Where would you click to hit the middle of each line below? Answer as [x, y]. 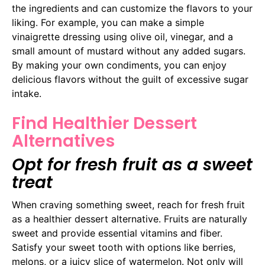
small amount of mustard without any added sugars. [129, 51]
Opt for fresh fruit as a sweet [132, 165]
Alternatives [63, 141]
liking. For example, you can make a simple [108, 22]
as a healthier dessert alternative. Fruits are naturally [130, 219]
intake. [27, 93]
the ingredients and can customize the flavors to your [132, 8]
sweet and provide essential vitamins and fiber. [117, 233]
